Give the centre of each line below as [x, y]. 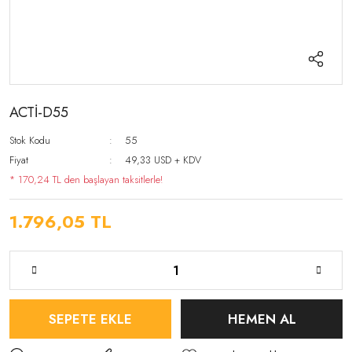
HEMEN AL [262, 319]
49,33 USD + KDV [163, 160]
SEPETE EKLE [90, 319]
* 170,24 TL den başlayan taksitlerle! [86, 180]
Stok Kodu [30, 140]
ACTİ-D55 [39, 112]
